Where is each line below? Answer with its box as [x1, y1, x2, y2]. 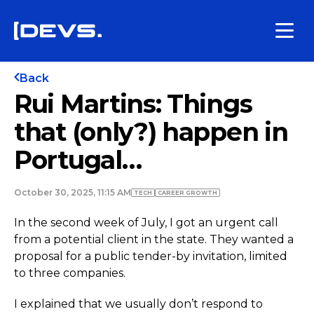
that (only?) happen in [14, 116, 288, 147]
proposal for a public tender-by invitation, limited [14, 250, 287, 263]
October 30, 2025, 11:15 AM [14, 187, 131, 198]
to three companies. [14, 266, 125, 280]
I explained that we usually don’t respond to [14, 297, 263, 310]
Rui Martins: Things [14, 88, 252, 119]
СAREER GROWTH [158, 189, 217, 196]
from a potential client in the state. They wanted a [14, 233, 294, 246]
